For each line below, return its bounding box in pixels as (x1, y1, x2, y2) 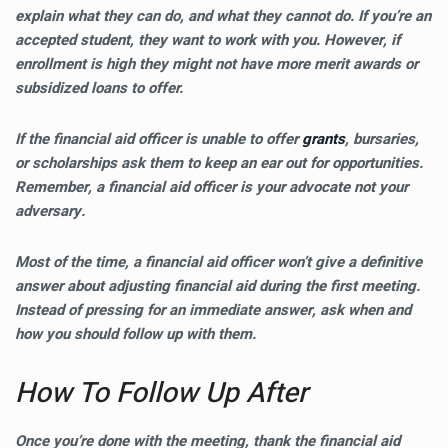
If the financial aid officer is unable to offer (15, 128, 302, 150)
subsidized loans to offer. (15, 77, 183, 99)
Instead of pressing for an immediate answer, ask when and (15, 299, 411, 321)
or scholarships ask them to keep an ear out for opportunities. (15, 152, 423, 174)
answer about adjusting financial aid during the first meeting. (15, 275, 420, 297)
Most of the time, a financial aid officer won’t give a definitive (15, 251, 422, 273)
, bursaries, (345, 128, 419, 150)
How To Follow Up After (15, 373, 308, 414)
